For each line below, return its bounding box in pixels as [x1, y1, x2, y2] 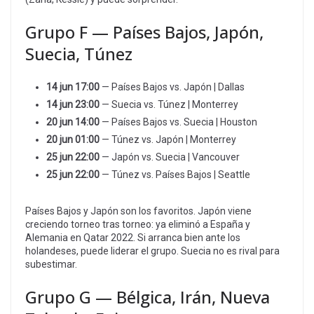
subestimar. [25, 258, 77, 270]
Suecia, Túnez [25, 41, 132, 65]
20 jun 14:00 [46, 116, 100, 128]
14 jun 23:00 [46, 98, 100, 110]
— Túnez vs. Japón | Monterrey [100, 133, 236, 145]
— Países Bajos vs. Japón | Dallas [100, 81, 245, 93]
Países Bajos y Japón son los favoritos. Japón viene [25, 205, 252, 217]
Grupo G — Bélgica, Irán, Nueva [25, 285, 270, 308]
